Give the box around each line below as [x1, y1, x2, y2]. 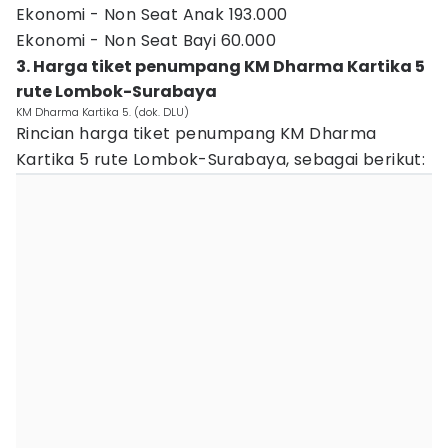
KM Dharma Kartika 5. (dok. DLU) [16, 104, 189, 120]
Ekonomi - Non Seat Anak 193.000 [16, 3, 288, 26]
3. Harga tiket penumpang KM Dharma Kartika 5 [16, 55, 425, 78]
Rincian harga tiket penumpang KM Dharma [16, 122, 377, 145]
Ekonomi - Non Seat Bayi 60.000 [16, 29, 276, 52]
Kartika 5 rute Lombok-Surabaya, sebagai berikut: [16, 148, 426, 171]
